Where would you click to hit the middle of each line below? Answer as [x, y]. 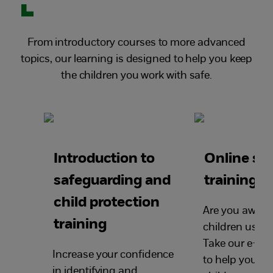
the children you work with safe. [136, 76]
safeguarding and [112, 181]
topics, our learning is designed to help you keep [136, 59]
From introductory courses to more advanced [136, 43]
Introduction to [104, 159]
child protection [107, 203]
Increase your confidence [113, 255]
